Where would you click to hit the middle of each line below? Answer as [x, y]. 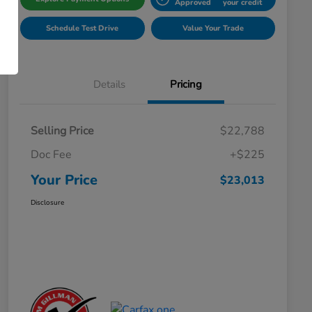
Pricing [186, 84]
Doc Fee [51, 154]
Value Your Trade [213, 28]
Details [109, 84]
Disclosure [47, 202]
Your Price [64, 180]
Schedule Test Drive [83, 28]
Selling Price [62, 131]
